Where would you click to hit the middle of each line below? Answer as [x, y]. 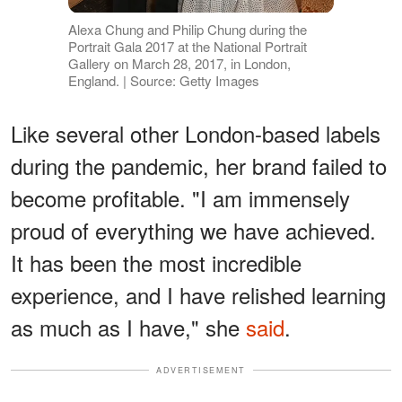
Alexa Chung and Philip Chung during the [187, 29]
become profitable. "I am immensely [180, 197]
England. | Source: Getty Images [163, 80]
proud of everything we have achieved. [193, 230]
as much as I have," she [128, 327]
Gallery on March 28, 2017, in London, [179, 63]
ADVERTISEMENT [201, 370]
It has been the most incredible [156, 262]
